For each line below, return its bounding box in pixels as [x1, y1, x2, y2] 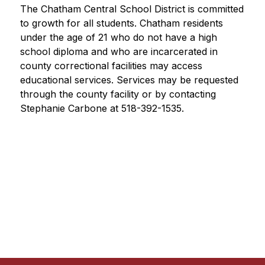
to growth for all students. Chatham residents [20, 17, 223, 29]
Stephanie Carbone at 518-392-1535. [20, 102, 184, 114]
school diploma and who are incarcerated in [20, 46, 218, 57]
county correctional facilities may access [20, 60, 202, 72]
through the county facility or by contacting [20, 88, 216, 100]
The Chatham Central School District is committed [20, 3, 244, 15]
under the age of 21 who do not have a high [20, 31, 217, 43]
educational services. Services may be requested [20, 74, 238, 86]
